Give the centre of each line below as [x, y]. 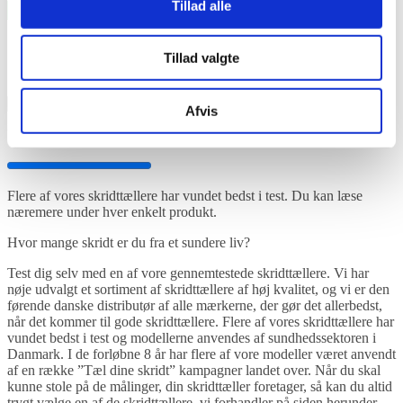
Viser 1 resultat [49, 134]
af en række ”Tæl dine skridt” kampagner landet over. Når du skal [194, 370]
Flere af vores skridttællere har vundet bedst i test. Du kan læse [185, 195]
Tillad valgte [201, 58]
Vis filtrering [45, 10]
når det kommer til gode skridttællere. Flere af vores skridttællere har [201, 321]
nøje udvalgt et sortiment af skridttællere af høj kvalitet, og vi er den [198, 289]
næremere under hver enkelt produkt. [112, 211]
